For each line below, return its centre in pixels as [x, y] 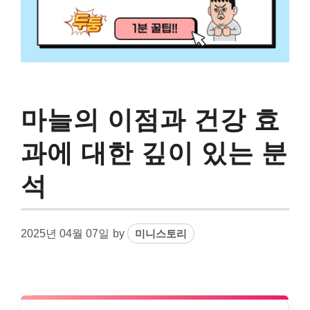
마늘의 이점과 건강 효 [151, 120]
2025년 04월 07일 [65, 233]
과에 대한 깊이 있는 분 [154, 153]
